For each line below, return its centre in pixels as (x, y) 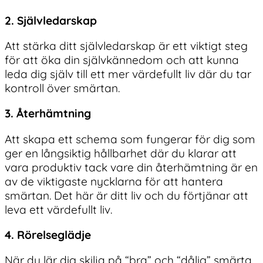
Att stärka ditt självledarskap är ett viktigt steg (126, 46)
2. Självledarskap (51, 20)
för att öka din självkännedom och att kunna (122, 60)
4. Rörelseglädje (48, 235)
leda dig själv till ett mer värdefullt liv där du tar (128, 74)
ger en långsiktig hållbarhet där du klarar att (121, 153)
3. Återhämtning (48, 114)
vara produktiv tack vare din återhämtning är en (131, 167)
